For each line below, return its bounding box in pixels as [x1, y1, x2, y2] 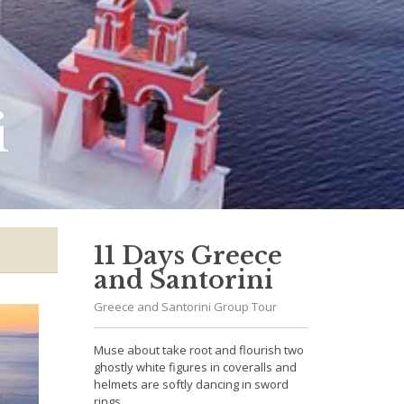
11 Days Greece [93, 241, 282, 271]
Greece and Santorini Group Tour [93, 298, 277, 315]
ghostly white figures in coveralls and [93, 359, 297, 375]
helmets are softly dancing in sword [93, 376, 289, 392]
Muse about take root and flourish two [93, 342, 304, 358]
